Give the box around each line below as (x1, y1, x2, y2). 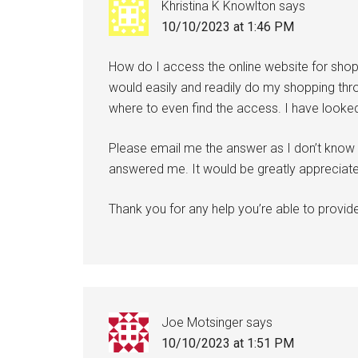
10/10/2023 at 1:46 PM (161, 19, 294, 34)
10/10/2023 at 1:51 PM (161, 336, 294, 351)
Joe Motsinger (161, 315, 243, 330)
